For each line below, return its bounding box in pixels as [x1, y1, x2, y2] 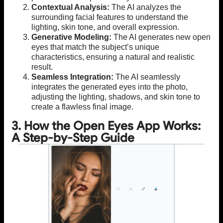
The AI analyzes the [110, 3, 181, 12]
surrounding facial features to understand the [31, 13, 188, 22]
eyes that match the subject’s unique [31, 43, 159, 52]
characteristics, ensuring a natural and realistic [31, 53, 195, 62]
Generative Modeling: [31, 33, 111, 42]
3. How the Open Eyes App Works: [11, 118, 201, 134]
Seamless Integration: [31, 73, 113, 82]
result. [31, 63, 53, 72]
